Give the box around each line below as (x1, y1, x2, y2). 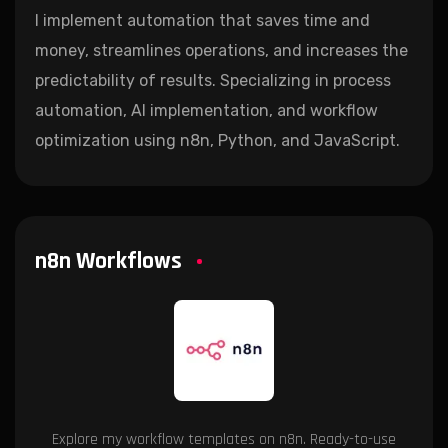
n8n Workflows (35, 245, 182, 276)
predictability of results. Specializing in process (35, 70, 391, 90)
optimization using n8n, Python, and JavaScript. (35, 130, 400, 150)
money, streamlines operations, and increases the (35, 40, 408, 60)
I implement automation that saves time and (35, 10, 370, 30)
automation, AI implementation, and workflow (35, 100, 378, 120)
